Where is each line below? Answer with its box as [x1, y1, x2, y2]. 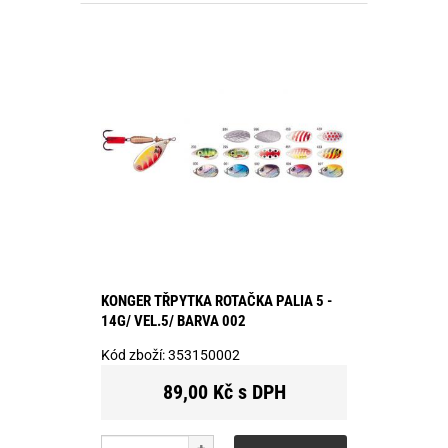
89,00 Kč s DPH [162, 379, 286, 404]
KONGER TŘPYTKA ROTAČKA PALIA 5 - [101, 291, 332, 310]
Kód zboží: [101, 346, 168, 363]
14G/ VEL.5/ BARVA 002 [101, 311, 246, 330]
